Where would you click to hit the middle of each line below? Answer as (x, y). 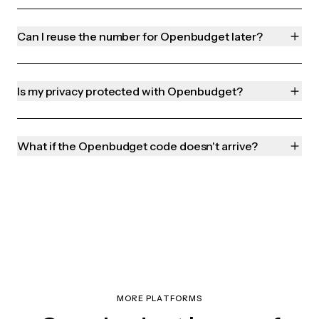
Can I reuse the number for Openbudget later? (140, 37)
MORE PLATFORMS (159, 299)
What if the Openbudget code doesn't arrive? (137, 146)
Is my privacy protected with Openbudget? (130, 91)
